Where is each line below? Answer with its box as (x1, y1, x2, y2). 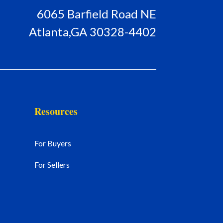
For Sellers (34, 159, 70, 169)
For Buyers (34, 138, 71, 148)
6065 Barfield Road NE (36, 6, 156, 21)
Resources (34, 104, 78, 118)
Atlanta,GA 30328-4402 (28, 24, 156, 39)
